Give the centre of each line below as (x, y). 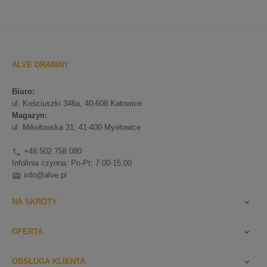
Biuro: (23, 91)
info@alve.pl (45, 175)
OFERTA (27, 232)
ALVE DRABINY (41, 65)
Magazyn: (30, 115)
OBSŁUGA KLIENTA (49, 261)
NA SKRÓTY (35, 202)
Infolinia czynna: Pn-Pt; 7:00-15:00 (72, 163)
